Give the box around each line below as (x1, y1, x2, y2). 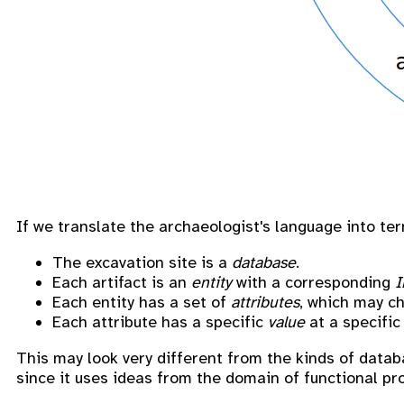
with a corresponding (232, 271, 395, 292)
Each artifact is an (52, 271, 191, 292)
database (232, 252, 296, 272)
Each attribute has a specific (52, 311, 268, 332)
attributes (231, 291, 299, 312)
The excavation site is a (52, 252, 232, 272)
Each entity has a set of (52, 291, 231, 312)
